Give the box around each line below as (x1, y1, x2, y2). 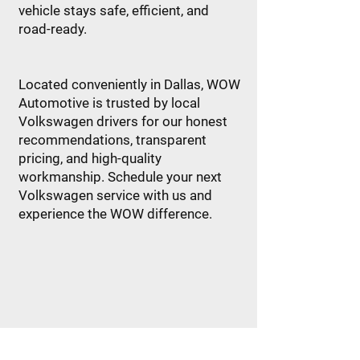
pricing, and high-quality (18, 150, 162, 166)
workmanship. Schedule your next (18, 169, 222, 185)
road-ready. (18, 21, 87, 37)
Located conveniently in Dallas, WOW (18, 76, 240, 92)
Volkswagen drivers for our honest (18, 113, 227, 129)
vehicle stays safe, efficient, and (18, 2, 209, 18)
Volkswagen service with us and (18, 187, 212, 203)
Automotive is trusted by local (18, 95, 200, 111)
